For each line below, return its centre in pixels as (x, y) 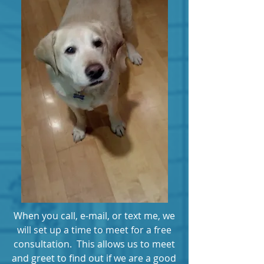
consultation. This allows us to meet (94, 244)
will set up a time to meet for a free (94, 230)
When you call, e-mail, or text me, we (94, 216)
